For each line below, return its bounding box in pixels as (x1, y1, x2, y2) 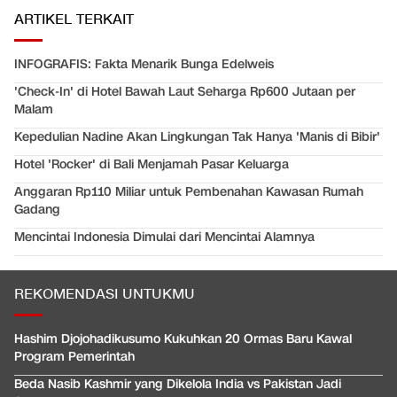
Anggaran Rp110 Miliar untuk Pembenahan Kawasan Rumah (14, 183, 363, 200)
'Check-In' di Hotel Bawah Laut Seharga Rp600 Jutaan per (14, 82, 355, 100)
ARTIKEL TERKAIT (14, 10, 134, 29)
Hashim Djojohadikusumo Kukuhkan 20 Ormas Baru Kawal (14, 330, 352, 347)
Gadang (14, 200, 60, 218)
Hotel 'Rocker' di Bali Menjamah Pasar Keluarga (14, 155, 289, 173)
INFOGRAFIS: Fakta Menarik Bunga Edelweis (14, 55, 274, 73)
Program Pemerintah (14, 347, 135, 365)
